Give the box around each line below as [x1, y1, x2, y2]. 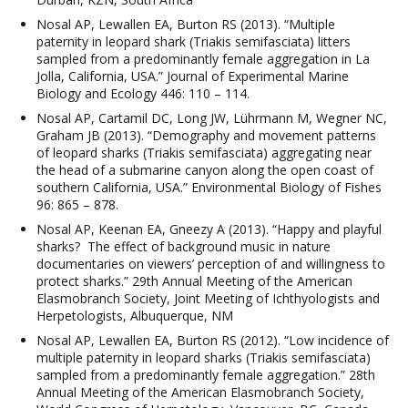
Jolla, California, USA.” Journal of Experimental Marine [36, 67, 349, 85]
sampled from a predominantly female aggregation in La [36, 50, 370, 67]
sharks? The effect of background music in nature [36, 238, 331, 255]
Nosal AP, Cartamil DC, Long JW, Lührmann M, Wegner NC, [36, 109, 387, 127]
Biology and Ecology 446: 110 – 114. [36, 85, 250, 102]
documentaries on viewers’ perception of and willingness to [36, 255, 385, 272]
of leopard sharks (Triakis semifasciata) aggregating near [36, 144, 372, 161]
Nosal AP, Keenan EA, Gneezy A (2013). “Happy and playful [36, 220, 382, 238]
